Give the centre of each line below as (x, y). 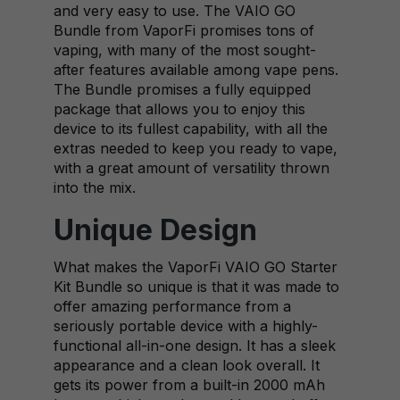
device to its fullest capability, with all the (191, 129)
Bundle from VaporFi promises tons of (184, 30)
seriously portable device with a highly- (186, 326)
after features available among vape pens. (196, 70)
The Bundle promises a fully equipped (182, 89)
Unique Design (155, 230)
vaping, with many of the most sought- (185, 50)
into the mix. (95, 187)
